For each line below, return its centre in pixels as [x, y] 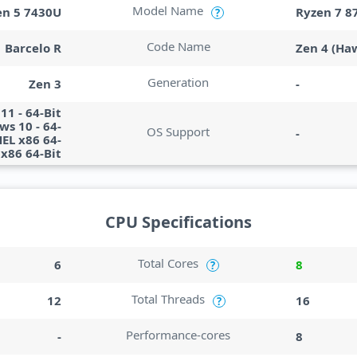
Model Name [168, 10]
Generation [178, 82]
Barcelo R [33, 47]
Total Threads [168, 299]
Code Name [178, 46]
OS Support [178, 131]
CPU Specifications [178, 222]
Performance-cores [178, 335]
